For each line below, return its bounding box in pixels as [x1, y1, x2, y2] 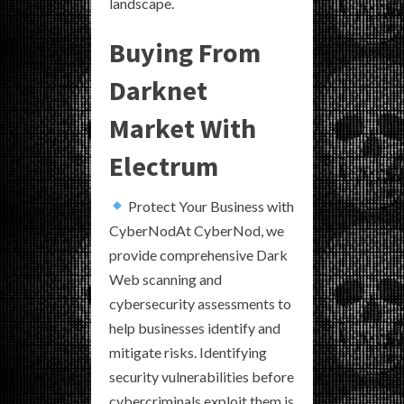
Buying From [109, 34, 261, 69]
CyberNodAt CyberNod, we [109, 221, 284, 239]
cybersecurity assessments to [109, 294, 291, 312]
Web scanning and [109, 270, 222, 288]
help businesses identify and [109, 318, 280, 336]
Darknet [109, 72, 207, 107]
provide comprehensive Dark [109, 245, 288, 263]
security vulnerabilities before [109, 367, 294, 385]
